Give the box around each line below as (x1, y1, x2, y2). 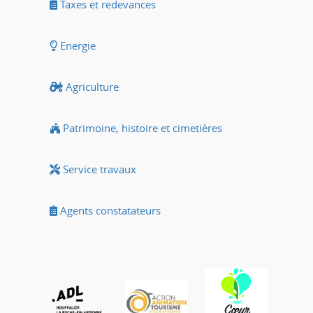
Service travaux (60, 162, 136, 176)
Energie (57, 38, 96, 52)
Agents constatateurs (57, 203, 161, 217)
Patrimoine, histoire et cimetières (60, 121, 222, 135)
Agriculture (63, 80, 119, 94)
